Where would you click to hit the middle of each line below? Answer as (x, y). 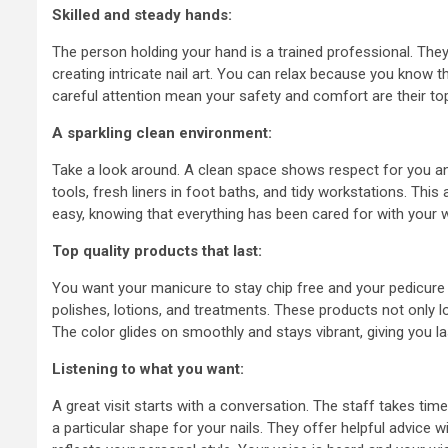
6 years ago (314, 138)
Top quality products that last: (157, 250)
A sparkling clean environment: (162, 132)
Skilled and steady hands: (142, 14)
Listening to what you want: (148, 368)
